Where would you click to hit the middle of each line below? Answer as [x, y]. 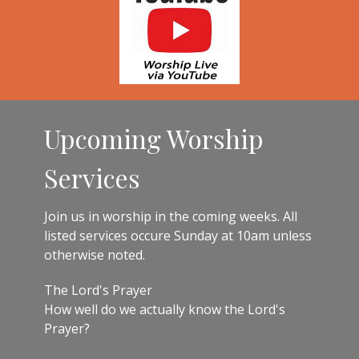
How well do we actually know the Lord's [165, 309]
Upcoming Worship [154, 139]
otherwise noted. [95, 254]
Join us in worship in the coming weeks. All [171, 216]
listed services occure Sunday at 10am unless [178, 235]
